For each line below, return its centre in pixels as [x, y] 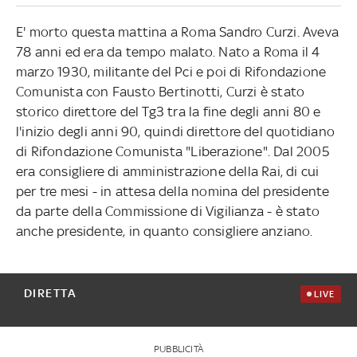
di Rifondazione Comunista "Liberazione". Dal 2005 [172, 151]
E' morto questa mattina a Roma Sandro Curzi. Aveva [177, 31]
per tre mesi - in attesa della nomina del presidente [173, 191]
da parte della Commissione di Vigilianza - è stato [167, 211]
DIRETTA [50, 292]
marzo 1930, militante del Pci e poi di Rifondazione [171, 71]
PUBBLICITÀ [178, 349]
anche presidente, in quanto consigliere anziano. [164, 231]
